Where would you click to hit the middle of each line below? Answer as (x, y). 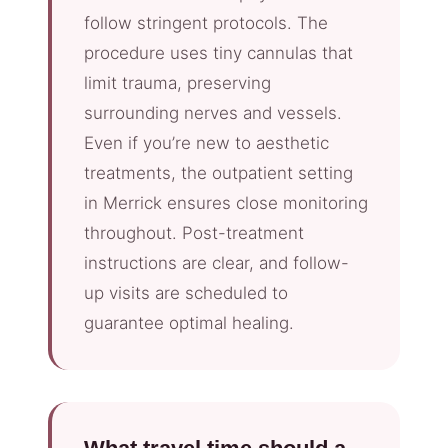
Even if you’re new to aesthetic (206, 143)
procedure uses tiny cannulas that (218, 53)
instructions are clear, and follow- (216, 263)
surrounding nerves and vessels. (213, 113)
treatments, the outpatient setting (218, 173)
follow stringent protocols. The (206, 23)
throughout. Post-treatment (194, 233)
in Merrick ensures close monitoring (226, 203)
